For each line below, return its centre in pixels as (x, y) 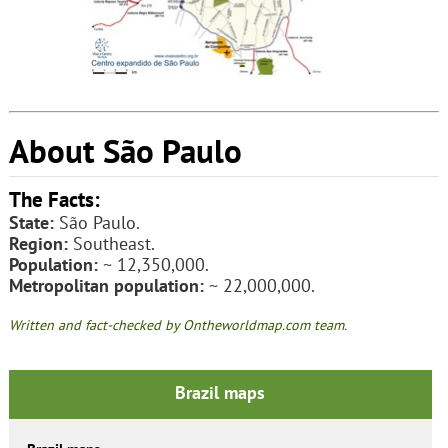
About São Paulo (125, 150)
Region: (38, 243)
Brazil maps (220, 392)
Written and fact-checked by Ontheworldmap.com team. (177, 324)
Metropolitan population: (106, 285)
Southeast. (111, 243)
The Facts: (54, 198)
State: (31, 222)
